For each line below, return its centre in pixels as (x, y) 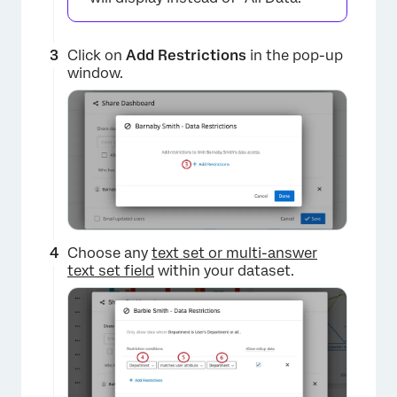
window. (95, 73)
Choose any (109, 253)
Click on (97, 55)
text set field (111, 270)
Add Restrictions (186, 55)
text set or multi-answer (234, 253)
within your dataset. (224, 270)
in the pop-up (295, 55)
